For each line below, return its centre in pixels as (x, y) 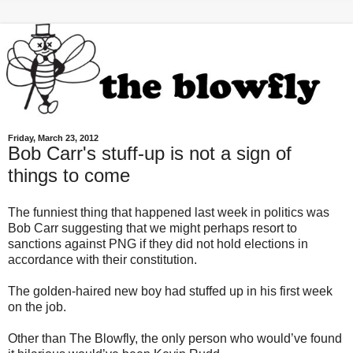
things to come (69, 175)
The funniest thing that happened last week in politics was (169, 213)
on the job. (37, 307)
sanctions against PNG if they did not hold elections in (158, 244)
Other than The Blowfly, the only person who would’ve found (175, 339)
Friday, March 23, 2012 (53, 137)
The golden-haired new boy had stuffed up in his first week (170, 292)
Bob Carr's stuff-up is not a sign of (150, 153)
